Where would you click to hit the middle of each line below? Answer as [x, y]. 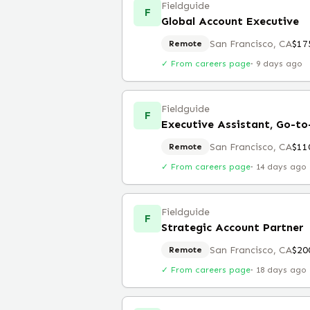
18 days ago [281, 270]
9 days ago [279, 64]
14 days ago [281, 167]
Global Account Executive [230, 21]
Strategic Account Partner [232, 227]
